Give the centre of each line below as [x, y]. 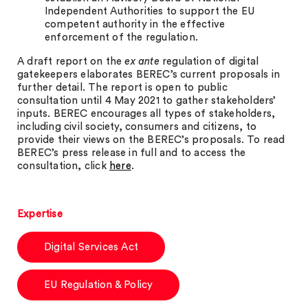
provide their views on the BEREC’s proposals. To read [151, 140]
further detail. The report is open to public [122, 88]
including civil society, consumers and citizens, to [137, 127]
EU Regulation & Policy [99, 285]
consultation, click [63, 166]
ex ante [142, 62]
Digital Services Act [91, 247]
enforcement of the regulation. [121, 37]
